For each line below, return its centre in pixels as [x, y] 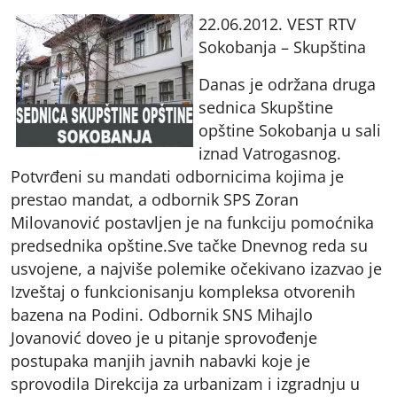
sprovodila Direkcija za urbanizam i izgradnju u [185, 384]
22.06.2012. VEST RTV [277, 24]
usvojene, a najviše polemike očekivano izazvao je [196, 269]
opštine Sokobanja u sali [290, 131]
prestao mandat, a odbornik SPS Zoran [155, 200]
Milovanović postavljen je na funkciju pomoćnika [192, 223]
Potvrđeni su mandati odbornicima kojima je [177, 177]
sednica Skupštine [266, 108]
